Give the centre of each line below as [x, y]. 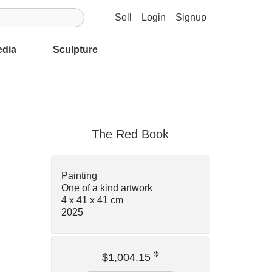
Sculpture [75, 49]
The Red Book [131, 134]
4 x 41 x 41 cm [92, 200]
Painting [79, 175]
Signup [191, 17]
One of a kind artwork [107, 188]
